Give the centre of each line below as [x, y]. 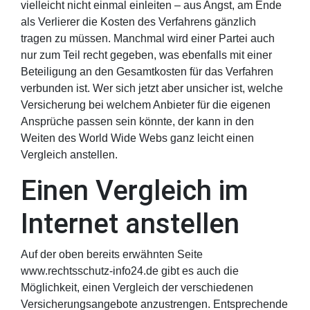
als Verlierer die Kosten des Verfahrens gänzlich [138, 22]
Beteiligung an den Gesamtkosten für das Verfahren [147, 72]
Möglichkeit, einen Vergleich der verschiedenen [137, 288]
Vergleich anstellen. [69, 155]
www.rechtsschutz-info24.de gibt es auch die [130, 271]
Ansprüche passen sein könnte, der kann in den [137, 121]
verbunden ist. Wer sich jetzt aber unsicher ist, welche [152, 88]
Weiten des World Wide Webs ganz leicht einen [137, 138]
